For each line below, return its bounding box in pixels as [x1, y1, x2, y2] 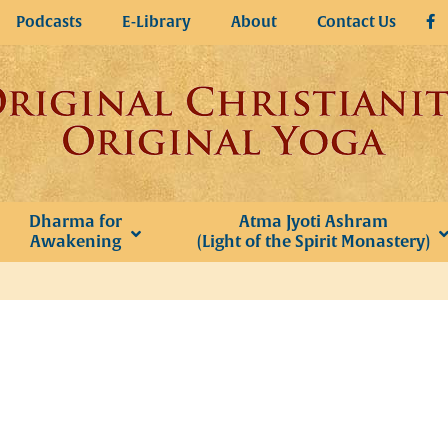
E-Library [122, 12, 191, 32]
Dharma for [28, 211, 122, 232]
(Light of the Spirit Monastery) [196, 231, 430, 252]
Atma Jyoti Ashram [238, 211, 388, 232]
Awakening [29, 231, 121, 252]
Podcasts [16, 12, 82, 32]
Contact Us [317, 12, 396, 32]
